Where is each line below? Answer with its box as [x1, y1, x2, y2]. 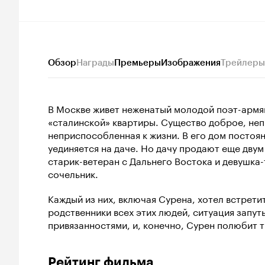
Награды [76, 57, 114, 68]
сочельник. [48, 165, 98, 180]
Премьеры [114, 57, 161, 68]
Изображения [161, 57, 221, 68]
